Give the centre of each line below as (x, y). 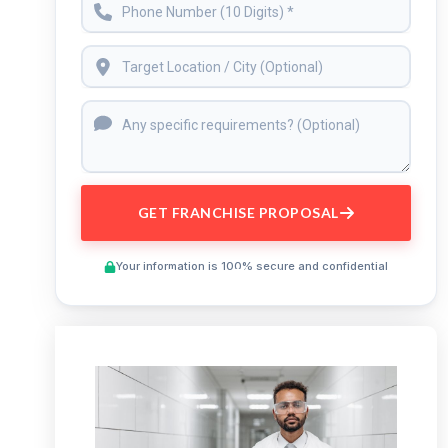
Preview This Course (246, 276)
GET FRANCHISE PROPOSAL (238, 212)
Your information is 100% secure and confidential (252, 266)
